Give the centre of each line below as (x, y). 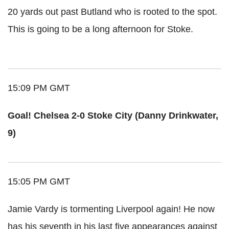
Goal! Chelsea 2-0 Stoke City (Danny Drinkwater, (113, 115)
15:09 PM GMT (39, 88)
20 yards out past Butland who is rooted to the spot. (112, 12)
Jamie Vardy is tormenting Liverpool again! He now (111, 209)
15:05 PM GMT (39, 181)
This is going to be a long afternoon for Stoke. (100, 29)
